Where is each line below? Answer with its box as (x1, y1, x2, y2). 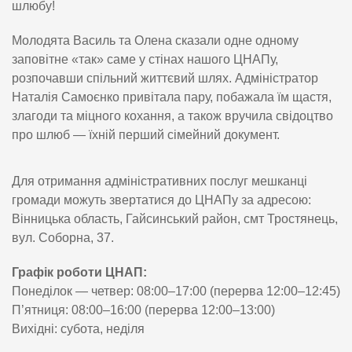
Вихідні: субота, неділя (12, 321, 145, 335)
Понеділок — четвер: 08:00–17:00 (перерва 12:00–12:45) (12, 284, 340, 298)
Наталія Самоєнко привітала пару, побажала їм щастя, (12, 90, 332, 104)
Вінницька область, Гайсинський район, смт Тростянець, (12, 211, 338, 225)
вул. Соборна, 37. (12, 230, 114, 244)
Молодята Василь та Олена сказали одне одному (12, 33, 299, 47)
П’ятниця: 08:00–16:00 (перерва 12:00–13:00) (12, 302, 275, 317)
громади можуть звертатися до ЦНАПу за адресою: (12, 192, 311, 207)
